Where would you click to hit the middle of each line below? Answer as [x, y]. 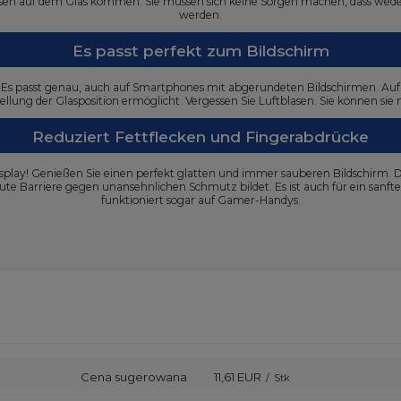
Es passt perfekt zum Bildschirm [200, 51]
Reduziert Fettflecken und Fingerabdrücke [200, 137]
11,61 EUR [238, 377]
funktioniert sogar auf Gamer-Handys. [200, 200]
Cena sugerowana [134, 377]
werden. [200, 15]
